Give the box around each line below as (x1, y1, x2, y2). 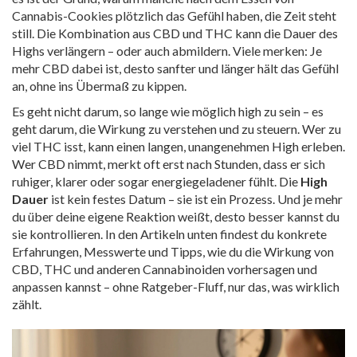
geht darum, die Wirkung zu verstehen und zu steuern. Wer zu (12, 121, 341, 136)
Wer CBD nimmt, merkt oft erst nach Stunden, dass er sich (12, 156, 325, 171)
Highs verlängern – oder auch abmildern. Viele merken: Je (12, 43, 322, 58)
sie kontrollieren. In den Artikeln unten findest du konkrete (12, 226, 327, 241)
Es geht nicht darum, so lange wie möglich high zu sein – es (12, 104, 324, 119)
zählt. (12, 296, 41, 312)
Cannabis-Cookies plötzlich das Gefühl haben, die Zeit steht (12, 8, 336, 23)
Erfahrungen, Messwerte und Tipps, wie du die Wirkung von (12, 244, 334, 259)
